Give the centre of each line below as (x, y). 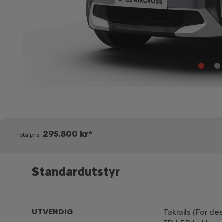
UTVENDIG (52, 211)
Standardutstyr (76, 171)
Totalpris (28, 135)
